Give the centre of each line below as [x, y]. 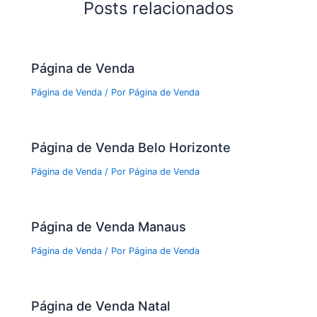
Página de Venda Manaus [109, 227]
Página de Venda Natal [101, 306]
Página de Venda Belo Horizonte [131, 147]
